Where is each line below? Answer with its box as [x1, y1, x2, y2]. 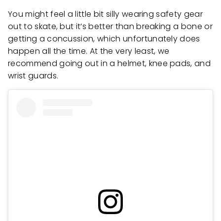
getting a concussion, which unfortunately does [8, 33, 200, 45]
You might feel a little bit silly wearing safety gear [8, 8, 203, 20]
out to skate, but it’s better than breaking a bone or [8, 21, 213, 33]
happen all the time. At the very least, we [8, 45, 170, 57]
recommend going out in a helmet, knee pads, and [8, 58, 211, 70]
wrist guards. [8, 70, 59, 82]
